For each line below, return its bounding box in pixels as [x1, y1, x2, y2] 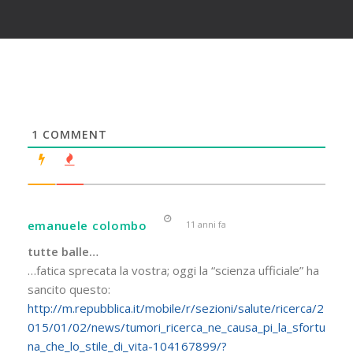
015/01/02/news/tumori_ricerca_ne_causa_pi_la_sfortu [27, 318, 325, 335]
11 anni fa [183, 217, 226, 230]
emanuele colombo [27, 217, 147, 233]
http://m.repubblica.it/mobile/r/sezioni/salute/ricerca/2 [27, 299, 324, 316]
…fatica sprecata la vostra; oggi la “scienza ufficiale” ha [27, 262, 319, 278]
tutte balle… [27, 243, 98, 259]
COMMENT [38, 126, 107, 142]
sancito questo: [27, 281, 110, 297]
